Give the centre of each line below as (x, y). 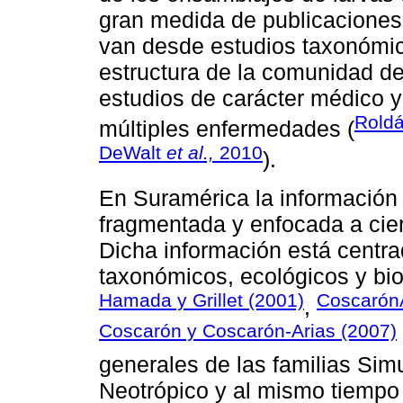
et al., (190, 153)
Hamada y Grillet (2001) (201, 300)
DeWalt (133, 153)
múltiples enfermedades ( (227, 129)
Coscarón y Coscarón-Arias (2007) (248, 331)
